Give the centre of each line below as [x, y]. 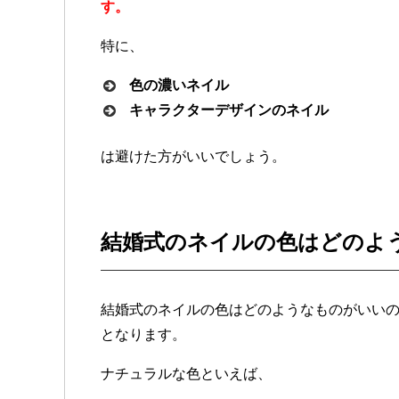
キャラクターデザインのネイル [229, 110]
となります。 [143, 335]
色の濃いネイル [179, 85]
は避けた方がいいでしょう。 [193, 157]
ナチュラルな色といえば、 [186, 374]
